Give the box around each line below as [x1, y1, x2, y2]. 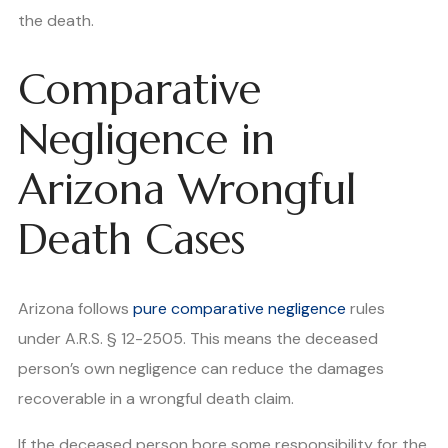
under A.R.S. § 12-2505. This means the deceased [18, 328, 378, 350]
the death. [18, 9, 94, 31]
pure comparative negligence [133, 298, 346, 320]
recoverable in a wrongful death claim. [18, 388, 294, 410]
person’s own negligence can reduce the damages [18, 358, 384, 380]
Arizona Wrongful [18, 163, 356, 217]
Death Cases [18, 213, 245, 267]
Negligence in [18, 113, 275, 167]
